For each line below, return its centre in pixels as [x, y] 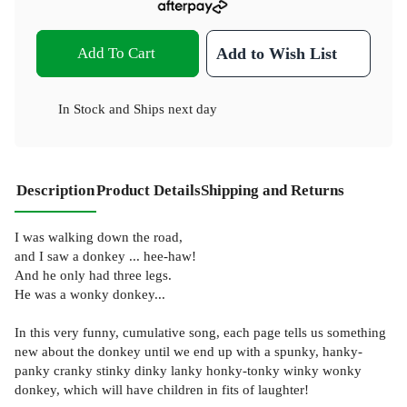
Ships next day [175, 109]
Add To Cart [116, 54]
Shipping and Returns [273, 191]
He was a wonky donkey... [90, 294]
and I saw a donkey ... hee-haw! [105, 256]
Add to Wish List [277, 54]
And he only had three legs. [93, 275]
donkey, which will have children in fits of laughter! [162, 390]
